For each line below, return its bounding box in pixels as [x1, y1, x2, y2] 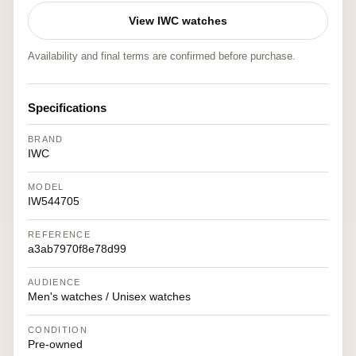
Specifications [28, 101, 106, 114]
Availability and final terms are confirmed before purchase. [28, 50, 296, 62]
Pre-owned [28, 338, 83, 350]
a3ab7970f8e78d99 [28, 242, 126, 255]
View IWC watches [129, 14, 227, 27]
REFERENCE [28, 230, 91, 239]
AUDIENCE [28, 277, 81, 287]
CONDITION [28, 325, 87, 335]
